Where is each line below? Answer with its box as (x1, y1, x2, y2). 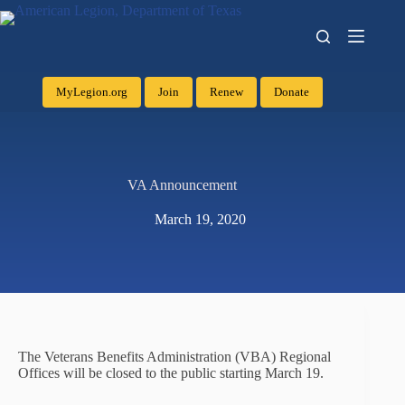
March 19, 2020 (155, 212, 247, 227)
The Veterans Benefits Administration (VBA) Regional (18, 349, 331, 364)
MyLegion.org (55, 85, 127, 99)
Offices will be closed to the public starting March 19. (18, 365, 324, 381)
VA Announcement (127, 177, 238, 193)
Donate (273, 85, 309, 99)
